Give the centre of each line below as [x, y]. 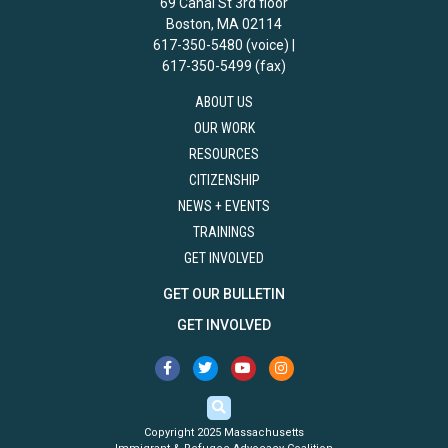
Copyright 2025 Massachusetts [224, 433]
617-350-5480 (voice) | [224, 45]
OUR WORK [224, 128]
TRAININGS [224, 232]
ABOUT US [224, 102]
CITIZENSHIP [224, 180]
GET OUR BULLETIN [224, 294]
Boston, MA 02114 [224, 24]
